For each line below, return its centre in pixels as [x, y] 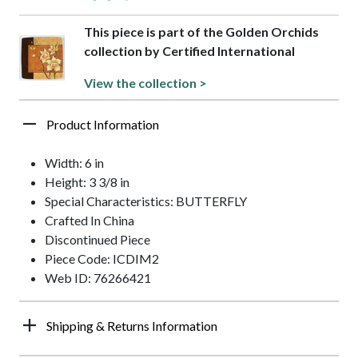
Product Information [103, 125]
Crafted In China [89, 221]
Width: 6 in [74, 163]
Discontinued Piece [97, 240]
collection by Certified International [189, 51]
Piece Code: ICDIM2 [102, 259]
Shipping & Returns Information [132, 326]
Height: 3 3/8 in [87, 182]
